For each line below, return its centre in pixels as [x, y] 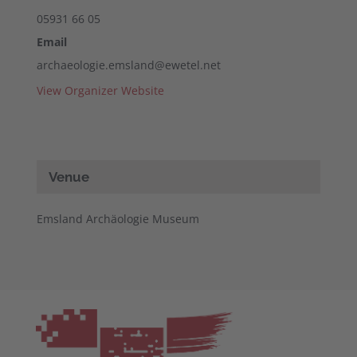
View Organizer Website [100, 90]
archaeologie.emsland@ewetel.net [128, 65]
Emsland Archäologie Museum [118, 218]
